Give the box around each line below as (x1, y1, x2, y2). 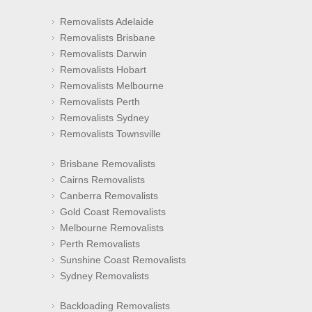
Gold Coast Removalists (60, 206, 166, 218)
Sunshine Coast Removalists (60, 254, 186, 266)
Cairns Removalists (60, 174, 145, 186)
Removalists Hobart (60, 64, 146, 76)
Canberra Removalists (60, 190, 158, 202)
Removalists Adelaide (60, 16, 154, 28)
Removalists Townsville (60, 128, 161, 140)
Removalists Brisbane (60, 32, 155, 44)
